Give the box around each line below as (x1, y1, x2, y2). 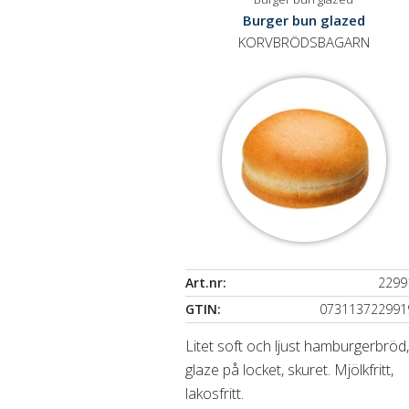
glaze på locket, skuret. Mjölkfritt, (185, 360, 394, 380)
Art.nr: (185, 274, 227, 291)
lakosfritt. (185, 383, 245, 404)
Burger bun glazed (242, 11, 365, 29)
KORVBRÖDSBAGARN (237, 33, 370, 51)
